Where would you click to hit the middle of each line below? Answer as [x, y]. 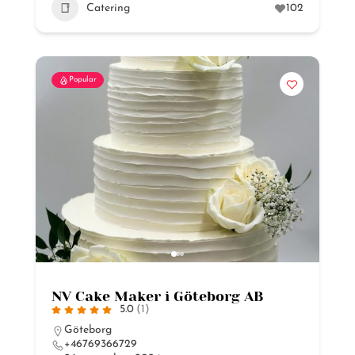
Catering [108, 8]
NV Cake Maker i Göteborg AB [157, 296]
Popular [83, 80]
